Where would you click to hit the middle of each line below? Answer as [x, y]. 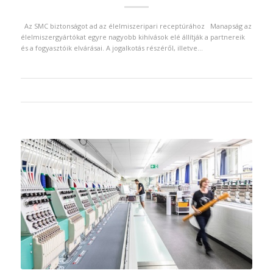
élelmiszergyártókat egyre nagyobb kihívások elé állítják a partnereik [133, 37]
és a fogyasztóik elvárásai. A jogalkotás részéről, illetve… [112, 48]
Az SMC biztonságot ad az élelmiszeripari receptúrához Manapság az [136, 26]
